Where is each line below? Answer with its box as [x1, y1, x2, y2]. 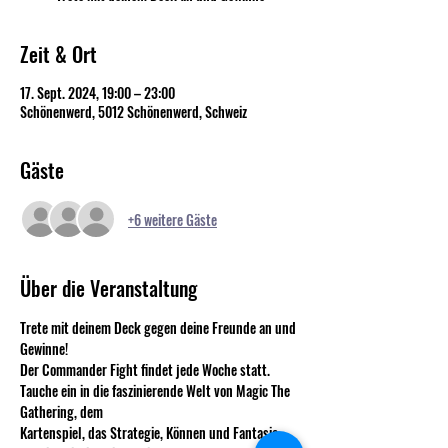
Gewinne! [20, 338, 68, 359]
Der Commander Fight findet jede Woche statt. [20, 359, 270, 380]
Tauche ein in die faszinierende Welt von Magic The [20, 380, 293, 401]
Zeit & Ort [20, 39, 97, 69]
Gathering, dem [20, 401, 106, 422]
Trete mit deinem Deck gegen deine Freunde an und [20, 317, 299, 338]
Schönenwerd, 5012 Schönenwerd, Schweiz [20, 101, 247, 122]
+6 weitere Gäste [128, 208, 217, 230]
